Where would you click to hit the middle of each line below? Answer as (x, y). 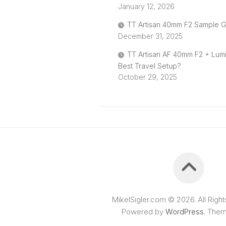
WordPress (184, 211)
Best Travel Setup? (150, 66)
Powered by (143, 211)
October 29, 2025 (148, 77)
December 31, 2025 (150, 36)
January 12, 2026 (146, 6)
